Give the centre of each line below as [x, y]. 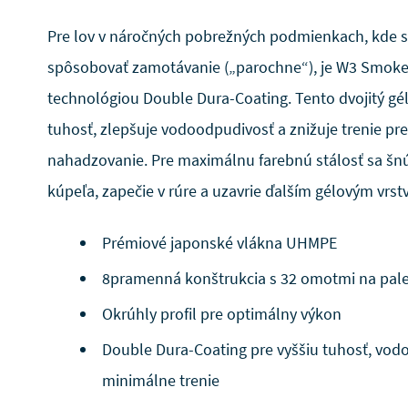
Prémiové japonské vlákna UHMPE [219, 243]
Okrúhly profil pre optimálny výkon [222, 314]
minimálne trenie [161, 380]
